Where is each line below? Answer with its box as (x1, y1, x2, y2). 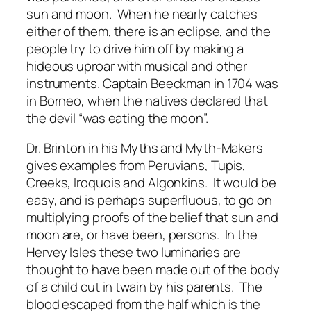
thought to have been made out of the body (26, 260, 280, 279)
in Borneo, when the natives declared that (26, 91, 268, 110)
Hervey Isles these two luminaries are (26, 243, 242, 262)
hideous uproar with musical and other (26, 56, 248, 75)
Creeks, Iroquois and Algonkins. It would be (26, 174, 276, 192)
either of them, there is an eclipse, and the (26, 22, 271, 40)
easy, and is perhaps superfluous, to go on (26, 191, 272, 210)
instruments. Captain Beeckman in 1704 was (26, 74, 278, 92)
